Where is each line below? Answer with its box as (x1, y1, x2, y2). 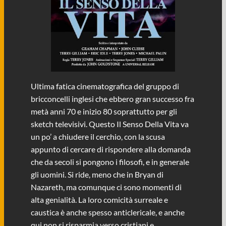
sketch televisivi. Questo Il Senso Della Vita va (30, 119, 189, 129)
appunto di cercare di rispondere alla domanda (30, 144, 191, 154)
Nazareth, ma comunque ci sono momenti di (30, 182, 182, 192)
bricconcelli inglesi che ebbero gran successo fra (30, 94, 194, 104)
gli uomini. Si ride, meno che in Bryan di (30, 169, 163, 180)
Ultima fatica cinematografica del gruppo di (30, 81, 179, 91)
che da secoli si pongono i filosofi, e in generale (30, 157, 189, 167)
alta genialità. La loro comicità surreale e (30, 195, 168, 205)
